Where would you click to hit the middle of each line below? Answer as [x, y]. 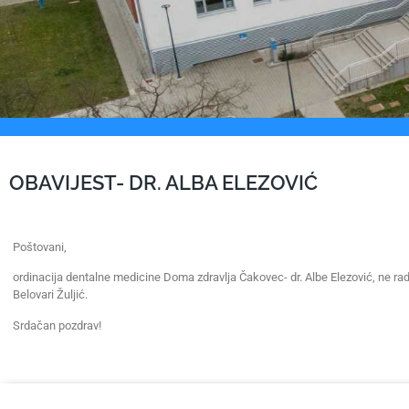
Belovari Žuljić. [50, 295]
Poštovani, [40, 247]
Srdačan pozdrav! [57, 325]
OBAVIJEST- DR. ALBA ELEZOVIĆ [163, 183]
